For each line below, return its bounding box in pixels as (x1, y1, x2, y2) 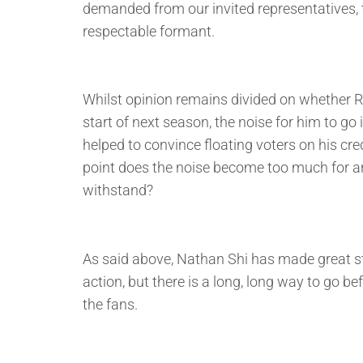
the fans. (83, 296, 138, 314)
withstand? (83, 181, 153, 199)
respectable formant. (83, 22, 215, 40)
